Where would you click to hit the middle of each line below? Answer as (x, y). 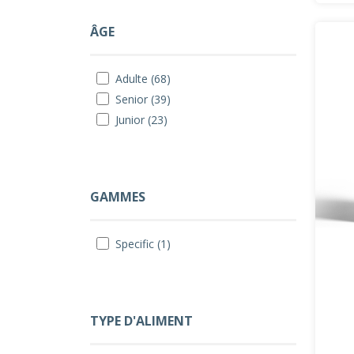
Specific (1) (143, 244)
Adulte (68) (143, 79)
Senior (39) (143, 99)
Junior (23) (141, 120)
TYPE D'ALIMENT (141, 321)
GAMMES (118, 197)
